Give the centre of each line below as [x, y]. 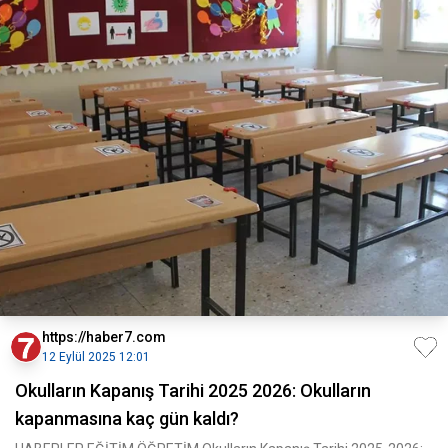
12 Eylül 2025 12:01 [96, 357]
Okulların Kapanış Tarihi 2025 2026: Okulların [193, 390]
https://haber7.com [104, 337]
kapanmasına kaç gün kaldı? [127, 418]
